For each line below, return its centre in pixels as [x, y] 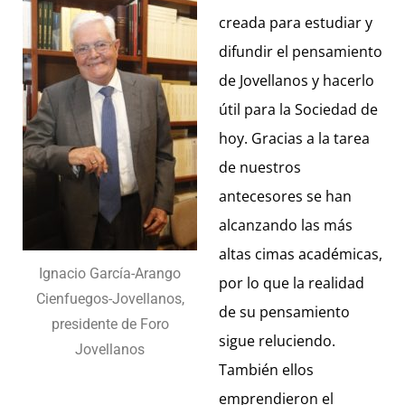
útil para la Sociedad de [298, 109]
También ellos [266, 369]
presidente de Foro [110, 325]
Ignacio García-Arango [110, 274]
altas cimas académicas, [301, 254]
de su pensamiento [284, 311]
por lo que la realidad [292, 283]
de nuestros [260, 167]
